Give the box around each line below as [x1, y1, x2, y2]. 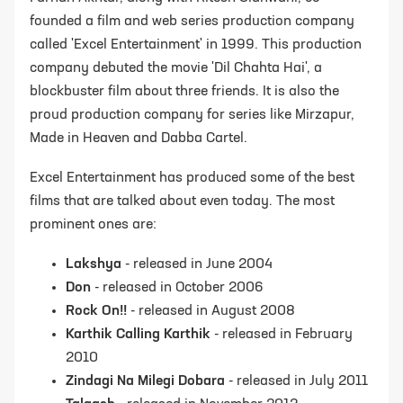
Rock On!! [66, 304, 127, 319]
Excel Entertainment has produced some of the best [30, 171, 354, 186]
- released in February [210, 327, 353, 343]
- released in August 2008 [127, 304, 295, 319]
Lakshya [66, 257, 121, 273]
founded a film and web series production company [30, 14, 354, 30]
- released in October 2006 [91, 281, 264, 296]
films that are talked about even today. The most [30, 194, 335, 210]
